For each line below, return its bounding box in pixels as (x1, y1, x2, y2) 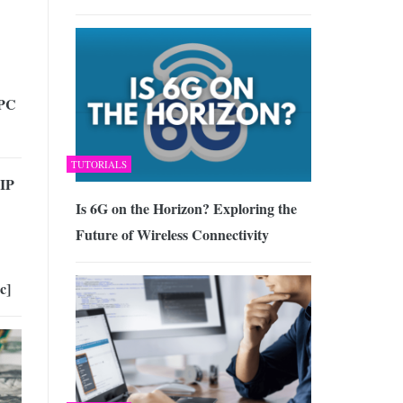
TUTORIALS (70, 157, 127, 171)
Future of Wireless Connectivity (75, 223, 269, 245)
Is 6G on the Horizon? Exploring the (75, 197, 297, 219)
